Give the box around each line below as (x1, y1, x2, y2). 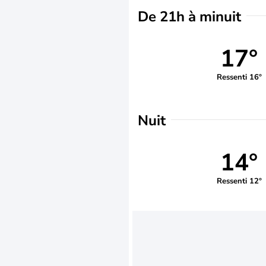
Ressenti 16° (216, 71, 262, 83)
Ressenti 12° (216, 175, 262, 186)
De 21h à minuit (138, 7, 241, 26)
